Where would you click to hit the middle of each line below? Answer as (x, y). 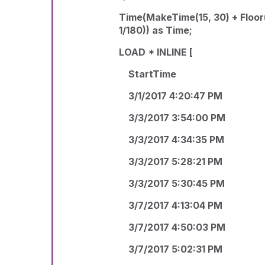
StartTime (148, 74)
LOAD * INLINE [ (156, 52)
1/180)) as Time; (156, 30)
